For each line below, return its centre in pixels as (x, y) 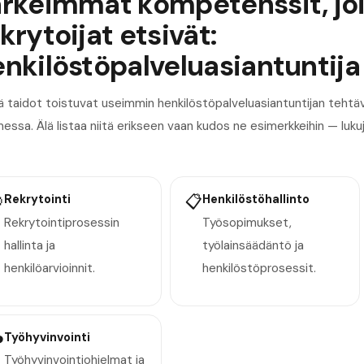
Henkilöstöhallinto (256, 199)
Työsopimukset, (247, 222)
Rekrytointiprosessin (61, 222)
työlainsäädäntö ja (253, 245)
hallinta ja (29, 245)
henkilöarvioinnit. (49, 268)
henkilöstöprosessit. (260, 268)
